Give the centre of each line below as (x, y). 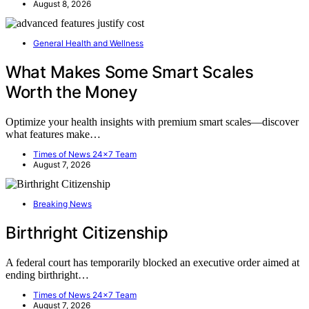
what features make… (53, 134)
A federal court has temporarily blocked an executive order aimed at (152, 262)
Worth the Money (72, 92)
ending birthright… (47, 275)
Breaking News (62, 203)
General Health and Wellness (88, 43)
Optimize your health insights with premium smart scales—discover (152, 121)
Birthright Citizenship (87, 232)
